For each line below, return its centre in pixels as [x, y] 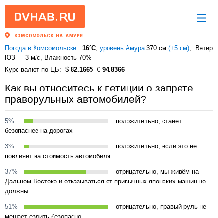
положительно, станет [149, 121]
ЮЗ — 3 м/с [23, 58]
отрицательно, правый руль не [161, 207]
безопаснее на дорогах [39, 131]
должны [17, 191]
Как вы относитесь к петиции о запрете [99, 88]
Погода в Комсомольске [41, 48]
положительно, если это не [156, 146]
